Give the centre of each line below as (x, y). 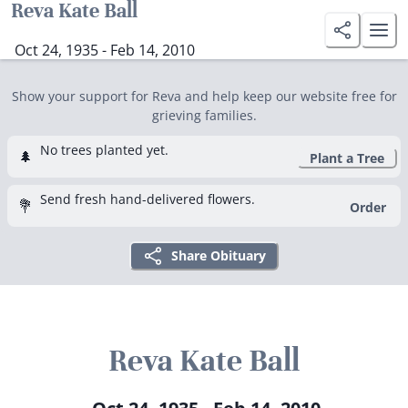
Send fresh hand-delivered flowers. (148, 199)
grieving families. (204, 115)
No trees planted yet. (104, 150)
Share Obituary (219, 255)
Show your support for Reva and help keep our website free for (204, 96)
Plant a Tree (347, 158)
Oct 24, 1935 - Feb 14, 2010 (105, 50)
